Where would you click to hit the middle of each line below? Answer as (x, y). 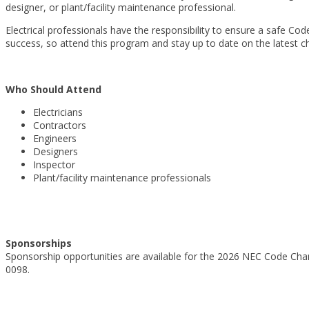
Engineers (55, 138)
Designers (56, 151)
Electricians (58, 112)
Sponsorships (40, 243)
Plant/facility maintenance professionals (122, 178)
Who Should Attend (53, 89)
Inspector (54, 165)
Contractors (60, 125)
